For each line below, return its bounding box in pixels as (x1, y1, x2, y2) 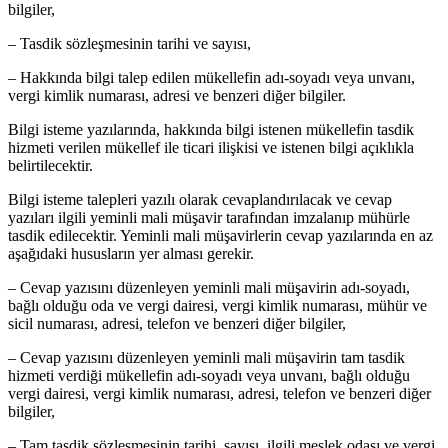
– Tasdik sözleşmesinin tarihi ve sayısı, (8, 34, 251, 52)
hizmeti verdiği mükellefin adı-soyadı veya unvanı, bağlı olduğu (8, 366, 410, 384)
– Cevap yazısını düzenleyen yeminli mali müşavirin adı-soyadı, (8, 278, 410, 296)
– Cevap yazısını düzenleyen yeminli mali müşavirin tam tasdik (8, 348, 405, 366)
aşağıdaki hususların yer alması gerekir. (8, 244, 254, 262)
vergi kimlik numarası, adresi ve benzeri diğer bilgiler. (8, 86, 346, 104)
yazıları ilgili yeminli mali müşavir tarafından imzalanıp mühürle (8, 208, 410, 226)
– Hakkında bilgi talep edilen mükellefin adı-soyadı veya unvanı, (8, 68, 415, 86)
